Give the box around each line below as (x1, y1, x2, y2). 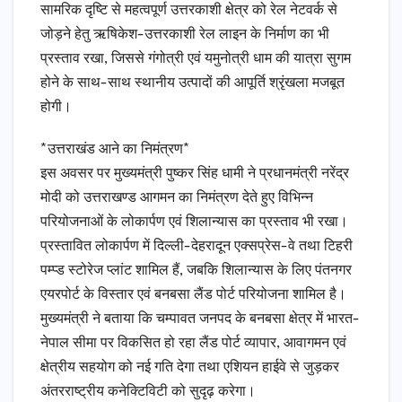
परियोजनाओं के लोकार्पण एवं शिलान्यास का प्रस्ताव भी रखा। (40, 214, 348, 231)
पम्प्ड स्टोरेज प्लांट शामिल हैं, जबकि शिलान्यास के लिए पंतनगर (40, 263, 352, 279)
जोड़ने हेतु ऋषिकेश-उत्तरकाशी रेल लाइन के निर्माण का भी (40, 27, 329, 43)
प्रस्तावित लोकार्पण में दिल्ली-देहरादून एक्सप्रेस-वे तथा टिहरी (40, 239, 353, 255)
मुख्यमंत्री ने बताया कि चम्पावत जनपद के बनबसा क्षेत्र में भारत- (40, 311, 360, 328)
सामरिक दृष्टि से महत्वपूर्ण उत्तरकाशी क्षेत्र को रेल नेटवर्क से (40, 3, 337, 19)
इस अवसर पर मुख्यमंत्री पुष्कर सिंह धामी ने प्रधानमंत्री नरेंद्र (40, 166, 349, 182)
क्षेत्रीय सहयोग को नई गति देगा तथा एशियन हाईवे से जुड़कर (40, 360, 339, 376)
